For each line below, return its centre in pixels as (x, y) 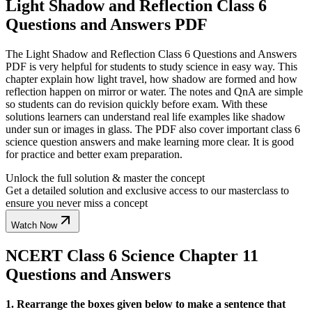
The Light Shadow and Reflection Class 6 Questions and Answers (151, 54)
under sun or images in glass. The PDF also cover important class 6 (153, 129)
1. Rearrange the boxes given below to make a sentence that (146, 304)
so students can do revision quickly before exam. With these (136, 104)
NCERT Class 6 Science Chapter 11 (132, 255)
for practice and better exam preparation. (94, 154)
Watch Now (34, 225)
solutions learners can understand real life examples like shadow (146, 116)
